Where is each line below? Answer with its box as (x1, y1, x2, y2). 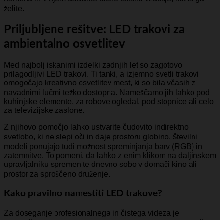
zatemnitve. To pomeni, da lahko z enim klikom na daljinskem (4, 151, 216, 160)
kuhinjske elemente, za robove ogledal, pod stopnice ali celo (4, 97, 214, 106)
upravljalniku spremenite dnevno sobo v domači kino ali (4, 160, 197, 169)
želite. (4, 4, 24, 13)
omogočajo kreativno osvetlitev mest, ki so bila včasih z (4, 79, 195, 87)
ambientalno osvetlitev (4, 38, 125, 50)
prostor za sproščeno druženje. (4, 170, 110, 179)
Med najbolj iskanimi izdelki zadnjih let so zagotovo (4, 61, 182, 70)
